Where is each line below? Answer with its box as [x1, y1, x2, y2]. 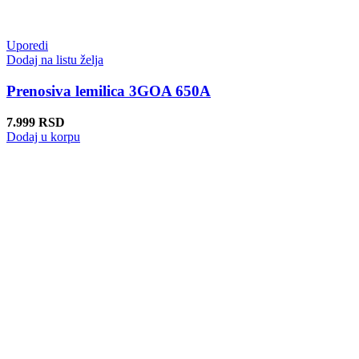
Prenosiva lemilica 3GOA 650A [6, 83, 211, 100]
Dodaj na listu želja [6, 53, 103, 67]
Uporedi [6, 38, 48, 53]
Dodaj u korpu [6, 129, 80, 143]
